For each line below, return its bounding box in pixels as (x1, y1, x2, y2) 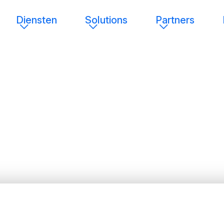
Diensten (16, 14, 57, 26)
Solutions (85, 14, 127, 26)
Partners (155, 14, 194, 26)
